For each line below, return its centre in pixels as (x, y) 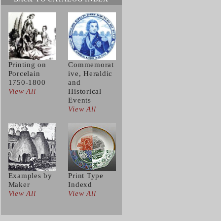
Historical (85, 91)
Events (80, 100)
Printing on (27, 65)
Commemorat (91, 65)
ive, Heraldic (90, 74)
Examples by (30, 176)
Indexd (80, 184)
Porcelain (24, 74)
